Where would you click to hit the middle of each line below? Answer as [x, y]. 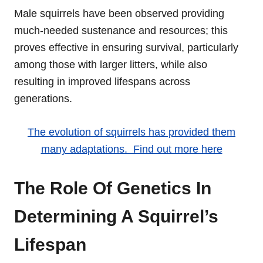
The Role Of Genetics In [113, 188]
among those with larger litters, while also [111, 64]
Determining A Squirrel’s [116, 216]
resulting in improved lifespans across [102, 81]
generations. [43, 98]
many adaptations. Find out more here [131, 149]
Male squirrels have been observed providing [119, 13]
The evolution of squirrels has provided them [131, 132]
